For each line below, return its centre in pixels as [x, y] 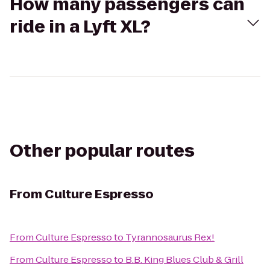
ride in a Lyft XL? [80, 27]
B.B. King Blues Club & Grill [184, 259]
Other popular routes [102, 151]
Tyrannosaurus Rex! [170, 237]
